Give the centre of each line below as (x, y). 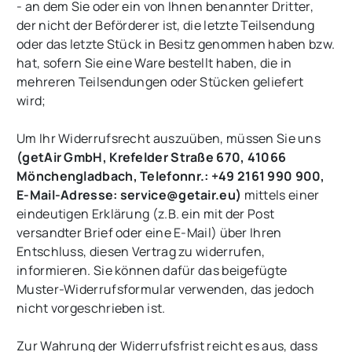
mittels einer (280, 195)
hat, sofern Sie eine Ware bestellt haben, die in (154, 63)
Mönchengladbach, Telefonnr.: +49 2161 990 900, (171, 176)
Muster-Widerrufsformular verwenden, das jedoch (166, 290)
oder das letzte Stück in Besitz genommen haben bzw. (176, 44)
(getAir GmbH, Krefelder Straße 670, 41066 (152, 158)
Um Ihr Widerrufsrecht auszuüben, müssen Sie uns (169, 139)
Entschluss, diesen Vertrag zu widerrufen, (141, 252)
